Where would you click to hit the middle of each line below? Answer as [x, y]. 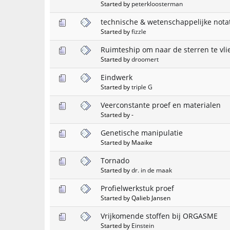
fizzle [139, 31]
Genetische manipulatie [142, 132]
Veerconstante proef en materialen [161, 105]
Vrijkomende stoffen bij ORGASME [159, 216]
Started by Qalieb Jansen [136, 197]
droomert [145, 59]
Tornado [115, 160]
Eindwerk [117, 77]
